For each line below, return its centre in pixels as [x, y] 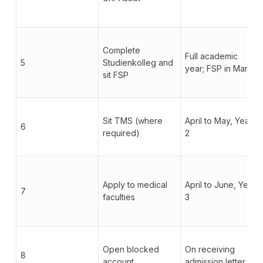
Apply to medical [135, 184]
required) [121, 133]
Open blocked [131, 249]
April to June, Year [220, 184]
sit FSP [115, 75]
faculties [119, 197]
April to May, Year [218, 120]
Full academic [211, 56]
